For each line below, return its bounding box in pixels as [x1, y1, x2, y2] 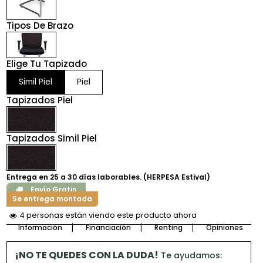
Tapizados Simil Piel [6, 132, 97, 145]
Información [18, 222, 62, 233]
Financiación [85, 222, 131, 233]
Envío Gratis [30, 184, 76, 195]
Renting [154, 222, 183, 233]
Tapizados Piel [6, 94, 73, 107]
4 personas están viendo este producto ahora [19, 210, 197, 221]
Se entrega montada [12, 194, 92, 204]
